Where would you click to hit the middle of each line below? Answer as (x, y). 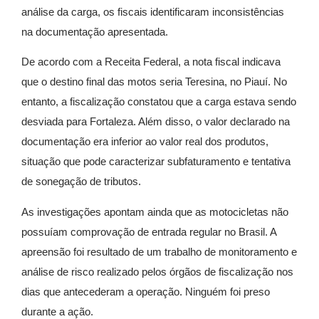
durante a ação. (57, 311)
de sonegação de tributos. (83, 182)
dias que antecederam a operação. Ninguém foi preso (146, 291)
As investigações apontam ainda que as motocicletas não (155, 211)
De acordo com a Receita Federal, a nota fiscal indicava (151, 62)
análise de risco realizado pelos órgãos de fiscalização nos (157, 271)
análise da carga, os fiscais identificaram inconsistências (153, 11)
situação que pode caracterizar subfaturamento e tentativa (156, 162)
